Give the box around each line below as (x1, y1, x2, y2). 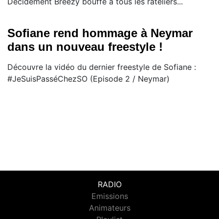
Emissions (91, 191, 128, 201)
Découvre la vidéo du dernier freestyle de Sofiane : (7, 62, 196, 72)
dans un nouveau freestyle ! (7, 40, 163, 54)
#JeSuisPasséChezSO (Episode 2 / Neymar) (7, 74, 170, 84)
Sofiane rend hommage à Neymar (7, 26, 193, 40)
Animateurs (88, 203, 131, 213)
